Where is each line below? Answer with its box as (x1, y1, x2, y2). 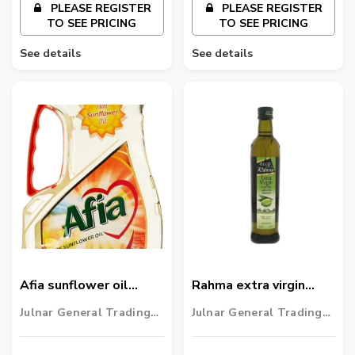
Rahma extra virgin (191, 277, 305, 294)
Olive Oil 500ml (191, 296, 288, 314)
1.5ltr (20, 296, 55, 314)
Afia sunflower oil (20, 277, 128, 294)
